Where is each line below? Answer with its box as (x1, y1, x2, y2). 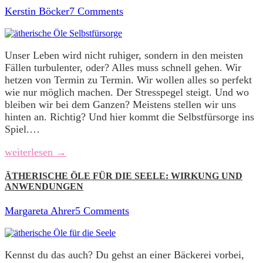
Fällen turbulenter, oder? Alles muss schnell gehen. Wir (5, 62, 241, 74)
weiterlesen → (5, 146, 66, 159)
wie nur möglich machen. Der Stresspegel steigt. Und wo (5, 86, 249, 99)
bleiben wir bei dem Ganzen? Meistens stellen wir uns (5, 99, 236, 111)
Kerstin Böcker (5, 5, 69, 18)
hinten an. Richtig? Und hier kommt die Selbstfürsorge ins (5, 111, 254, 123)
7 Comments (69, 5, 123, 18)
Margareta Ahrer (5, 204, 75, 217)
